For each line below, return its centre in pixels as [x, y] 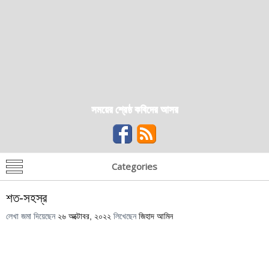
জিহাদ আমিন [156, 216]
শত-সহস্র [26, 197]
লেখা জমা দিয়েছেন [32, 216]
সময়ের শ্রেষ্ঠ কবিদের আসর [134, 109]
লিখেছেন [125, 216]
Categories [134, 166]
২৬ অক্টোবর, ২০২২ [84, 216]
